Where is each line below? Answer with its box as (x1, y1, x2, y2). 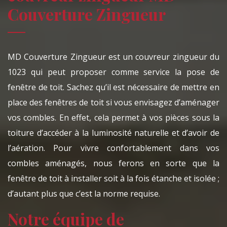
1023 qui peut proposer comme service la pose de (8, 66, 219, 78)
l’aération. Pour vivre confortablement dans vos (8, 142, 219, 154)
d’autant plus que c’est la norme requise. (8, 188, 160, 200)
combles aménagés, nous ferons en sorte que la (8, 158, 219, 169)
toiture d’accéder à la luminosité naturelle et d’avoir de (8, 127, 219, 139)
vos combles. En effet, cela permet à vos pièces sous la (8, 112, 219, 124)
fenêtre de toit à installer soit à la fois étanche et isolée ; (8, 173, 219, 184)
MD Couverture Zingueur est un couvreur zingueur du (8, 51, 219, 63)
